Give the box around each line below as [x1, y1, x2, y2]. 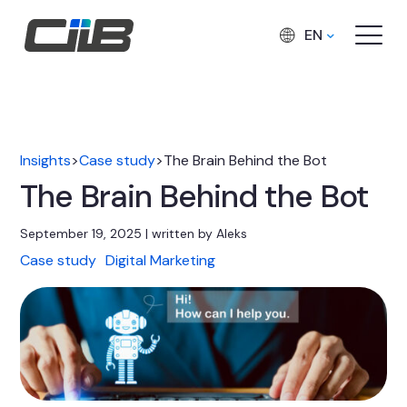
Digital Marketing [105, 251, 216, 270]
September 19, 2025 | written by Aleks [20, 225, 248, 242]
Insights [20, 151, 72, 170]
